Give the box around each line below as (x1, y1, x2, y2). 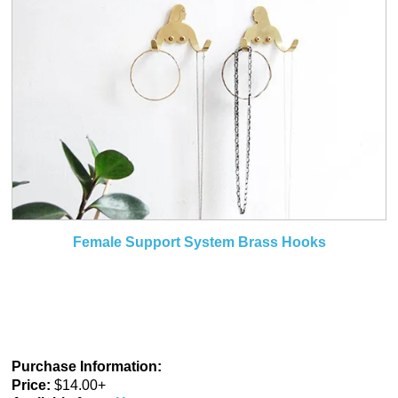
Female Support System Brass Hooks (72, 234, 326, 250)
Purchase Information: (12, 358, 162, 374)
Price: (12, 377, 51, 393)
